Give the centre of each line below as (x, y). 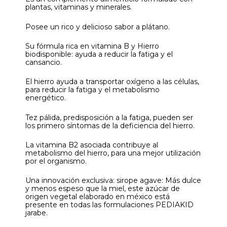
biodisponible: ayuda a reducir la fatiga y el (99, 54)
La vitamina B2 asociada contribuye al (92, 145)
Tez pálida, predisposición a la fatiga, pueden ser (109, 117)
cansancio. (44, 62)
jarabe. (36, 213)
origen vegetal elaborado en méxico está (98, 197)
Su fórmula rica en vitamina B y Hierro (92, 46)
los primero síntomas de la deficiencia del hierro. (110, 125)
